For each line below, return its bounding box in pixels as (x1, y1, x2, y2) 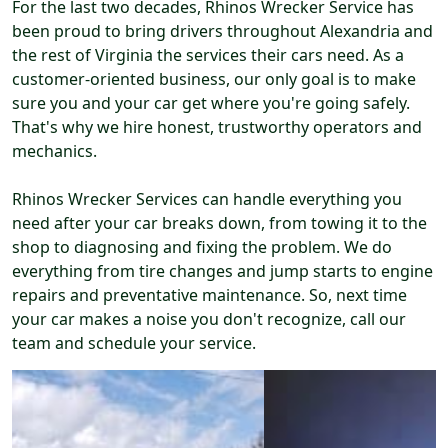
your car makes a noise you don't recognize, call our (12, 308, 406, 331)
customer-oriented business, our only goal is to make (12, 68, 416, 91)
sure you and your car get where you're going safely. (12, 92, 410, 115)
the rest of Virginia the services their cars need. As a (12, 44, 404, 67)
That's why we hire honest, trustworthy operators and (12, 116, 422, 139)
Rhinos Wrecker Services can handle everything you (12, 188, 402, 211)
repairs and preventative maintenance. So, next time (12, 284, 407, 307)
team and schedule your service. (12, 332, 256, 355)
